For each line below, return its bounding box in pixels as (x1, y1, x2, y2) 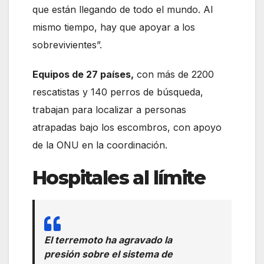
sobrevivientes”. (32, 38, 102, 51)
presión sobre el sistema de (44, 248, 173, 260)
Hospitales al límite (32, 166, 205, 189)
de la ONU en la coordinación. (32, 138, 167, 151)
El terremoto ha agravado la (44, 234, 172, 246)
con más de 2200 (134, 68, 214, 80)
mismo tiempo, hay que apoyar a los (32, 21, 195, 33)
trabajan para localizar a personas (32, 103, 186, 115)
